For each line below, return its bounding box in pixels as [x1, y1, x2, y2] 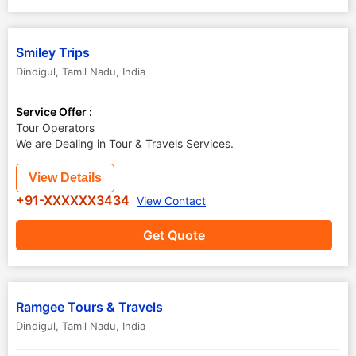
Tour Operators [16, 121, 95, 134]
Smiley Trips [16, 44, 90, 60]
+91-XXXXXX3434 [16, 192, 133, 208]
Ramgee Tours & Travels [16, 299, 163, 315]
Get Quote [143, 227, 205, 243]
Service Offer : [16, 105, 92, 118]
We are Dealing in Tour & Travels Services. [16, 137, 234, 150]
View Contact [137, 194, 206, 207]
